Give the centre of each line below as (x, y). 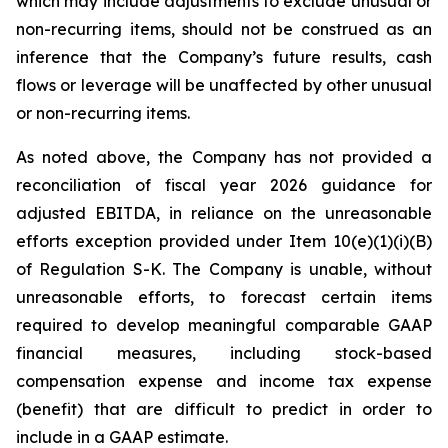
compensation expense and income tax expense (224, 381)
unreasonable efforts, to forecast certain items (224, 297)
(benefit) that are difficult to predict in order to (224, 409)
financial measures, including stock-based (224, 353)
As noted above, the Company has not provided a (224, 157)
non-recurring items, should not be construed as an (224, 29)
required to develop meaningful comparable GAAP (224, 325)
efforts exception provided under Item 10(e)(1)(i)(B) (224, 241)
